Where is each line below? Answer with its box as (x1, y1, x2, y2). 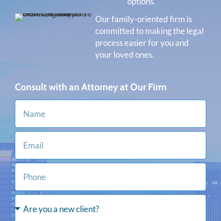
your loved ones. (95, 49, 154, 60)
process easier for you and (95, 37, 189, 48)
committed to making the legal (95, 26, 204, 36)
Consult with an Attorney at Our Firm (15, 80, 167, 93)
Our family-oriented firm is (95, 14, 192, 24)
